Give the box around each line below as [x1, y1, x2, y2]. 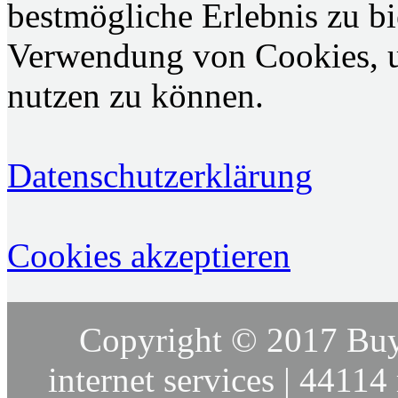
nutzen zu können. [7, 76, 264, 115]
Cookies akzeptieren [7, 236, 291, 275]
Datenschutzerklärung [7, 156, 313, 195]
